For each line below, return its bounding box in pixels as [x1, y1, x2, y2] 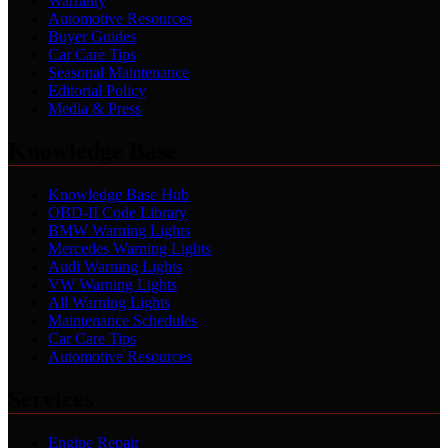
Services [8, 385, 93, 412]
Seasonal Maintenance [48, 63, 189, 81]
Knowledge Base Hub [48, 185, 189, 203]
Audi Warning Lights [48, 257, 182, 275]
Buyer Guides [48, 27, 136, 45]
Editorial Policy [48, 81, 146, 99]
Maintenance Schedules [48, 311, 197, 329]
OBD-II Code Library [48, 203, 187, 221]
